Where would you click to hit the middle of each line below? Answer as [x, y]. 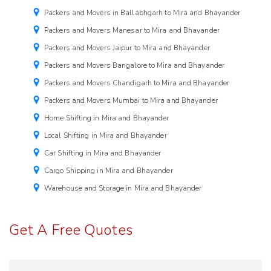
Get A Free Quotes [71, 230]
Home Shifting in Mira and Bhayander [107, 118]
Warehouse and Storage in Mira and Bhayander [123, 188]
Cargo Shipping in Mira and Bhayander [109, 171]
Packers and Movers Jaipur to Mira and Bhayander [127, 48]
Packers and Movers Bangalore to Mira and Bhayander [134, 66]
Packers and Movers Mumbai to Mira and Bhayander [131, 101]
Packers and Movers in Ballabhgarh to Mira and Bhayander [142, 13]
